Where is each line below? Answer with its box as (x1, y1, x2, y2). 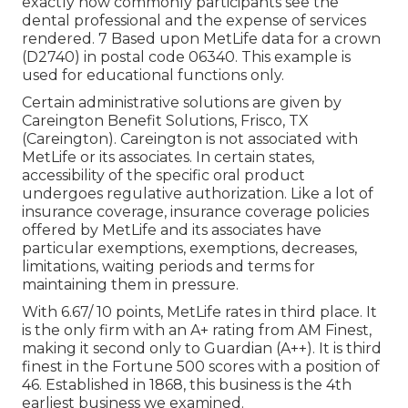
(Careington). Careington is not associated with (22, 130, 358, 148)
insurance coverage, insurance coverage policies (22, 203, 369, 221)
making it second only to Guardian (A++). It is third (22, 340, 382, 358)
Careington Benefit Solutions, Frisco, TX (22, 112, 309, 130)
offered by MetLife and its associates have (22, 221, 321, 240)
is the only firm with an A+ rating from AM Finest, (22, 321, 372, 340)
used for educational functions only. (22, 66, 284, 85)
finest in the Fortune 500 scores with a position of (22, 358, 380, 376)
